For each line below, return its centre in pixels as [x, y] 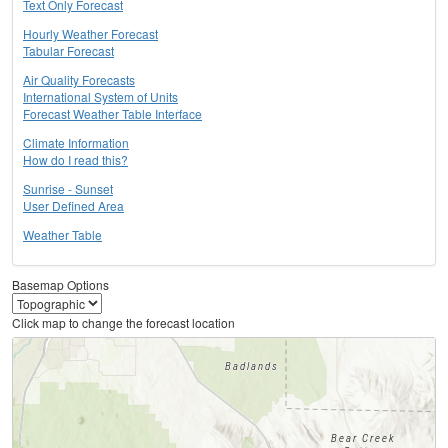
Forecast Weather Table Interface [112, 114]
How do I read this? [75, 160]
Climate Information [76, 143]
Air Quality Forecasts [79, 80]
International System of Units [100, 97]
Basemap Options [60, 285]
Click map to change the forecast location [123, 323]
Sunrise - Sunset [68, 189]
